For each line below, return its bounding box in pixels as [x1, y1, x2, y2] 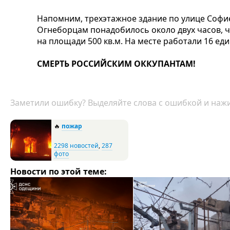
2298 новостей [54, 141, 99, 150]
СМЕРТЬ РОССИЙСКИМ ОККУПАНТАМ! [37, 57, 196, 69]
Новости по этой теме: [10, 165, 107, 177]
